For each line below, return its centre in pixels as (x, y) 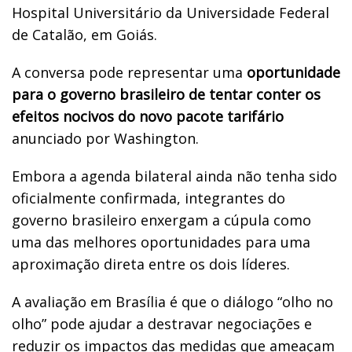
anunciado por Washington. (105, 138)
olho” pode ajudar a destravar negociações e (162, 323)
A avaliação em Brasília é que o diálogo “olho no (172, 301)
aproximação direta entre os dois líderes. (151, 264)
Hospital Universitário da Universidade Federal (170, 12)
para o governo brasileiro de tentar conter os (166, 94)
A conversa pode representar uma (129, 72)
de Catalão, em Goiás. (84, 34)
